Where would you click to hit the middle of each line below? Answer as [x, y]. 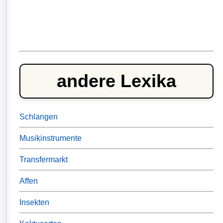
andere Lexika [116, 81]
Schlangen [38, 117]
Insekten [34, 202]
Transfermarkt [43, 160]
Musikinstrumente [50, 138]
